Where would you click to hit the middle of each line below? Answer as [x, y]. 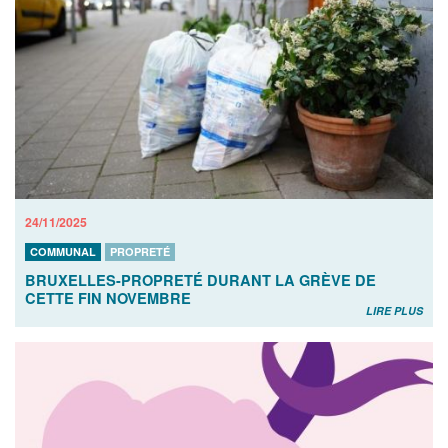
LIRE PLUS [394, 310]
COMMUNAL [63, 251]
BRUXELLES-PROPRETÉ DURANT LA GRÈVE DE [200, 279]
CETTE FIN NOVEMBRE [108, 297]
